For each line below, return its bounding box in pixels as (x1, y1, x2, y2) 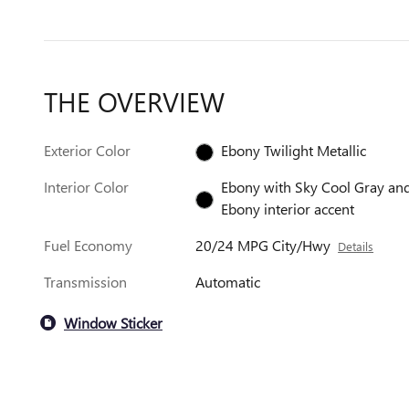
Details (338, 238, 374, 254)
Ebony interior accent (221, 199, 355, 218)
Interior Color (44, 177, 129, 196)
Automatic (195, 272, 261, 291)
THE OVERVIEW (44, 83, 225, 120)
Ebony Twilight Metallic (221, 141, 367, 160)
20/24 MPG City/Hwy (195, 236, 331, 255)
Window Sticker (64, 312, 163, 332)
